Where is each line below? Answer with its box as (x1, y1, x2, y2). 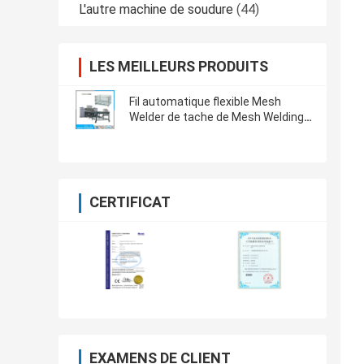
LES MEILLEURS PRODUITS (89, 58, 268, 76)
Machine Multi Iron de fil (129, 126, 251, 140)
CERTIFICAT (89, 193, 171, 211)
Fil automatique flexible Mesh (129, 95, 281, 109)
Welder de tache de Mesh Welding (129, 110, 304, 124)
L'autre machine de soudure (79, 2, 233, 18)
